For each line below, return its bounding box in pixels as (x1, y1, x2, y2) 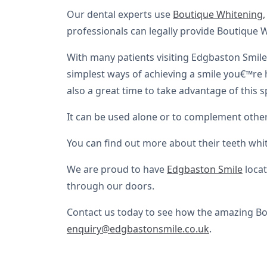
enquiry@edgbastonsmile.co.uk (67, 222, 209, 235)
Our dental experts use (67, 8, 173, 21)
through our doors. (67, 179, 154, 193)
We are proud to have (67, 163, 167, 176)
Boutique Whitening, (173, 8, 265, 21)
